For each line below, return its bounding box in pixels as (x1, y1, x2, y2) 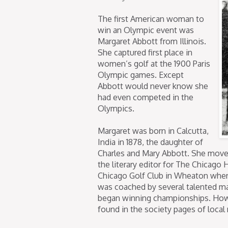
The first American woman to (98, 13, 204, 24)
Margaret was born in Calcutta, (98, 125, 209, 136)
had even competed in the (98, 92, 193, 102)
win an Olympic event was (98, 24, 194, 35)
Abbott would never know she (98, 80, 208, 91)
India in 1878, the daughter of (98, 136, 203, 147)
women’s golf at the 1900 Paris (98, 58, 210, 69)
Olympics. (98, 103, 134, 113)
